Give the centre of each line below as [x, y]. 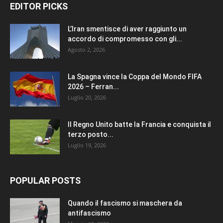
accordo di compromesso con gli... [125, 39]
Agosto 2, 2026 [86, 49]
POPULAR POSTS [45, 180]
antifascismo [89, 213]
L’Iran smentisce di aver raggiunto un [127, 29]
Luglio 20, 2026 [87, 97]
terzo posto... [91, 134]
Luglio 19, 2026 [87, 145]
